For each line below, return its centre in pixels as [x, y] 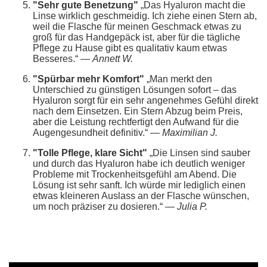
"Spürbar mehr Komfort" [89, 79]
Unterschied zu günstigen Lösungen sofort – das [135, 89]
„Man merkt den [178, 79]
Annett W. [113, 58]
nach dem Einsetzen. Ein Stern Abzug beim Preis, [138, 111]
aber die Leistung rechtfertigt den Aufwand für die [136, 122]
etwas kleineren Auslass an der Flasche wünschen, [141, 195]
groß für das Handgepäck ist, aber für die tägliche [136, 37]
